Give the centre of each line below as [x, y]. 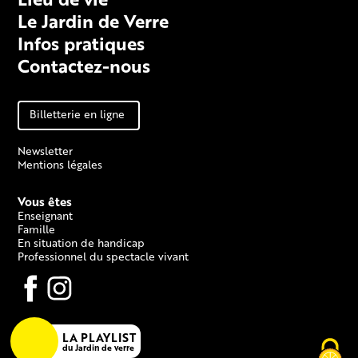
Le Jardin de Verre [93, 20]
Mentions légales [60, 165]
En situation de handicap [82, 243]
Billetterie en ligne [78, 113]
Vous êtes [45, 202]
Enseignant [46, 216]
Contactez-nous [84, 65]
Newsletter [46, 151]
